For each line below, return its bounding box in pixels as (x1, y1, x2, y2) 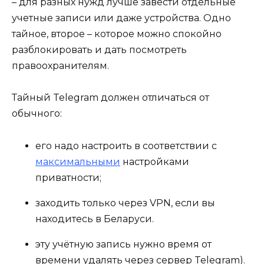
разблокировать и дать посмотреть (12, 44, 187, 56)
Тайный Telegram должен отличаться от (12, 92, 209, 104)
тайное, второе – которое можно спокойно (12, 28, 222, 40)
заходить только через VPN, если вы (35, 197, 215, 209)
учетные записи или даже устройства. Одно (12, 12, 231, 24)
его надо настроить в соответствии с (35, 140, 217, 151)
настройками (120, 156, 189, 167)
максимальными (35, 156, 120, 167)
